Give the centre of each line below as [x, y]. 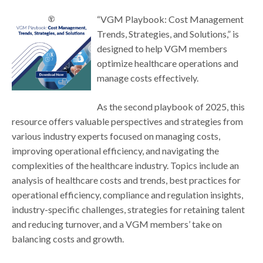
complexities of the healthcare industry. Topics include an [126, 165]
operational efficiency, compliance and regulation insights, [128, 194]
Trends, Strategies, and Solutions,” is [168, 33]
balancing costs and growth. [68, 238]
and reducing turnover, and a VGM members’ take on [117, 224]
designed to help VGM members [162, 48]
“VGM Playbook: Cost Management [170, 19]
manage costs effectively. [147, 77]
